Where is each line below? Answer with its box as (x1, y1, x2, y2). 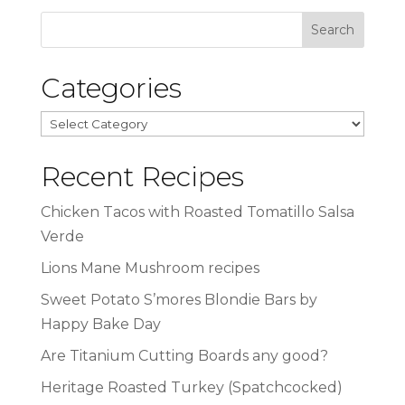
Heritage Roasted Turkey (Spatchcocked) (40, 379, 343, 397)
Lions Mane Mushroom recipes (40, 259, 259, 278)
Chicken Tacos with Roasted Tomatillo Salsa (40, 203, 354, 221)
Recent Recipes (40, 160, 244, 194)
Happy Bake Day (40, 316, 161, 334)
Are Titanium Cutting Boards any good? (40, 347, 328, 365)
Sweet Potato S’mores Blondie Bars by (40, 291, 317, 309)
